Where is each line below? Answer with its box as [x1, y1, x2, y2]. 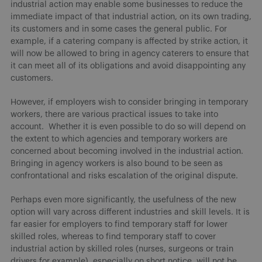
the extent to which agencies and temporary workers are [11, 135, 227, 143]
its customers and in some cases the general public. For [11, 25, 227, 33]
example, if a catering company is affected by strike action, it [11, 37, 248, 46]
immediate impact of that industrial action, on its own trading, [11, 12, 251, 21]
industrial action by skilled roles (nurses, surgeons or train [11, 244, 233, 253]
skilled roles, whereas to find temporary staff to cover [11, 232, 216, 241]
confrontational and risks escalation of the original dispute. [11, 171, 238, 180]
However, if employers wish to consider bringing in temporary [11, 98, 248, 106]
